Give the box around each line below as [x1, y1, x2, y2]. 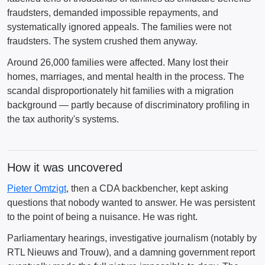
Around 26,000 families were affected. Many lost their [7, 57, 228, 67]
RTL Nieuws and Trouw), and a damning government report [7, 247, 255, 257]
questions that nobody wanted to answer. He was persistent [7, 198, 255, 208]
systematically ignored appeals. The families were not [7, 22, 231, 32]
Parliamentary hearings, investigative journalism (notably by [7, 233, 257, 243]
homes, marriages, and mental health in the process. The [7, 72, 244, 82]
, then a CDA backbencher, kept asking [66, 183, 228, 193]
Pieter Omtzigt [7, 183, 66, 193]
